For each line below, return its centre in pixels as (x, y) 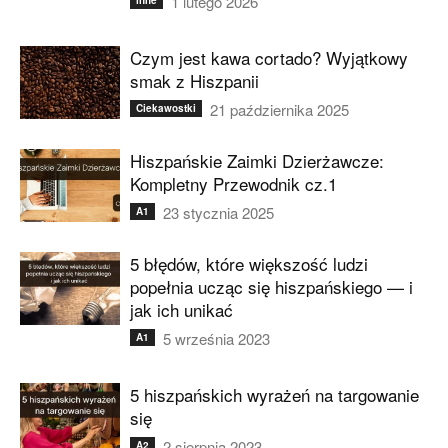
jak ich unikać (181, 309)
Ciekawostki (166, 108)
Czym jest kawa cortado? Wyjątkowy (269, 57)
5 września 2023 (216, 338)
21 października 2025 (279, 109)
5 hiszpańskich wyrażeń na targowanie (274, 394)
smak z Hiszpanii (194, 80)
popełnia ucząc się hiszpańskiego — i (271, 286)
